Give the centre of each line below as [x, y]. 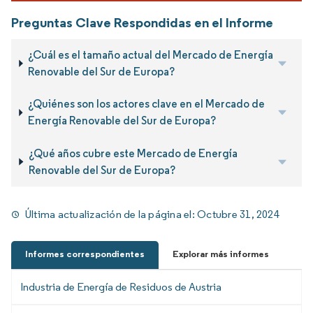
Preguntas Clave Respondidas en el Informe [142, 22]
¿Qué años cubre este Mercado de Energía [133, 153]
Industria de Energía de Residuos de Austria [121, 286]
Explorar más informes [221, 254]
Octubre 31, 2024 [238, 214]
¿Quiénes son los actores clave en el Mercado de [146, 104]
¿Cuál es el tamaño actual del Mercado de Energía [151, 54]
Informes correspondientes [85, 254]
